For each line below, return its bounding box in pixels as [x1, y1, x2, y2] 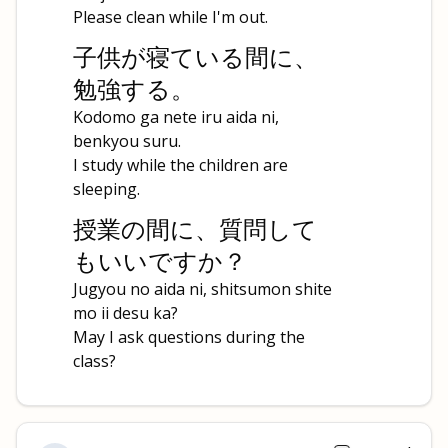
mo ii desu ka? [73, 302, 178, 324]
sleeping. [73, 178, 140, 200]
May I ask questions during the [73, 326, 305, 348]
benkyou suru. [73, 130, 181, 152]
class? [73, 350, 116, 372]
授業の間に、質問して [73, 212, 317, 245]
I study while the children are [73, 154, 288, 176]
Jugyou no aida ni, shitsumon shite [73, 278, 332, 300]
